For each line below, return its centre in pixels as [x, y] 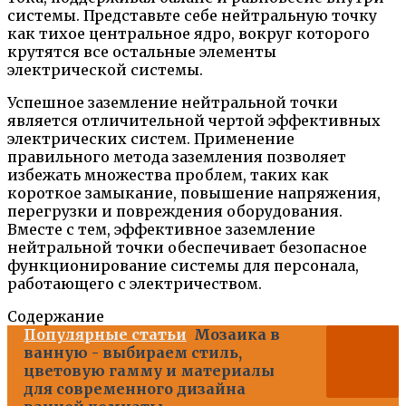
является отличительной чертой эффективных [194, 120]
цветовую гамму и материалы [149, 370]
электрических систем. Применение [151, 138]
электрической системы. [105, 69]
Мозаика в [237, 334]
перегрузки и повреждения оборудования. [175, 211]
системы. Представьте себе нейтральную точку [192, 15]
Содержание [56, 316]
